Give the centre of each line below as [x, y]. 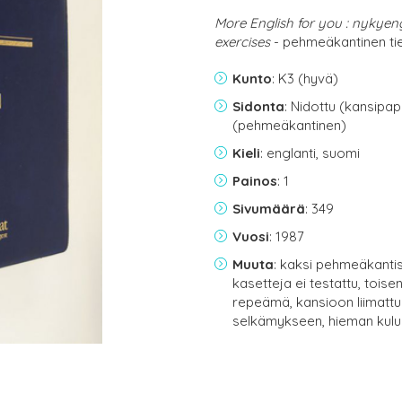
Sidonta [258, 106]
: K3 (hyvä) [305, 79]
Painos [255, 181]
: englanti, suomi [310, 153]
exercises [242, 42]
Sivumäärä [269, 209]
